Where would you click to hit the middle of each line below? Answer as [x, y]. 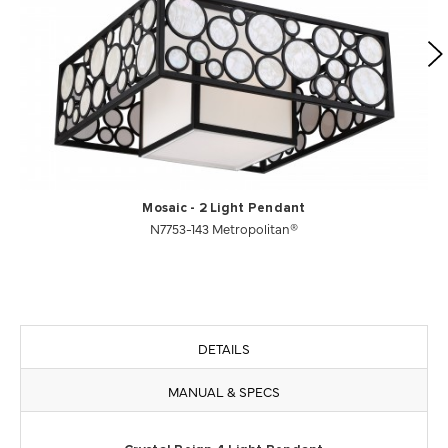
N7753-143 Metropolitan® [224, 227]
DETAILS [224, 347]
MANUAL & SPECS [224, 390]
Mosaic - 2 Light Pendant [224, 208]
